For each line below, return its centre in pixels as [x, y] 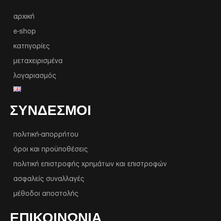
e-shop [25, 32]
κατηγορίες [32, 46]
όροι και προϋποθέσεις [51, 149]
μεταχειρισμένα [38, 61]
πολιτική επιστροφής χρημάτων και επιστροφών [90, 164]
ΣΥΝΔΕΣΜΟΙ [51, 110]
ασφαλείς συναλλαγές [49, 179]
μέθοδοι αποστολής [46, 194]
